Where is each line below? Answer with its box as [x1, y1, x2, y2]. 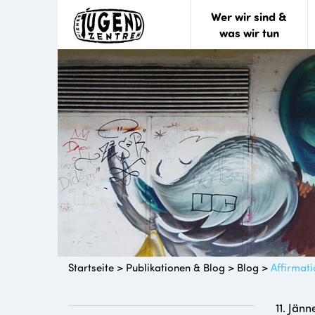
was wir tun [219, 25, 279, 40]
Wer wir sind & [211, 8, 288, 24]
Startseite [68, 260, 114, 274]
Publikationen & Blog [126, 260, 225, 274]
